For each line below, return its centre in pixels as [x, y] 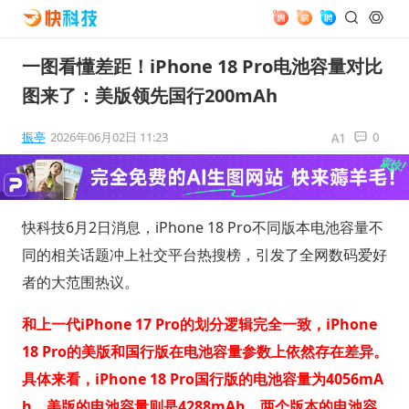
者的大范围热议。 [80, 282]
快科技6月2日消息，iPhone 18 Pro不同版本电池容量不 [202, 227]
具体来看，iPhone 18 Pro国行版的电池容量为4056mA [202, 378]
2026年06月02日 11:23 [109, 137]
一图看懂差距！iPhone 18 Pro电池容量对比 [202, 66]
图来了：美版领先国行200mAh [149, 95]
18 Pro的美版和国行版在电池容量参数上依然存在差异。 [204, 351]
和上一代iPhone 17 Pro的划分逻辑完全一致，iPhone [199, 324]
